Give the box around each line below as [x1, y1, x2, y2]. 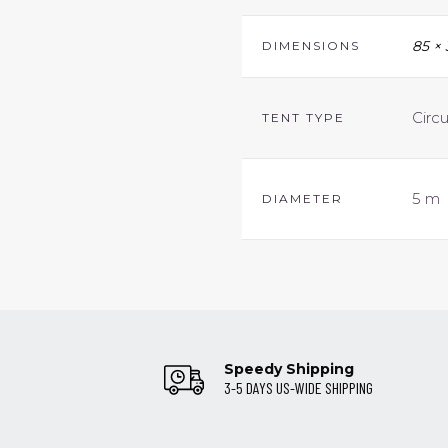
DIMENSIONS [262, 37, 360, 53]
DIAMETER [262, 190, 343, 206]
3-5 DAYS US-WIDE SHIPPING [223, 377, 373, 397]
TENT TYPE [262, 109, 345, 125]
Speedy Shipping [223, 359, 354, 378]
